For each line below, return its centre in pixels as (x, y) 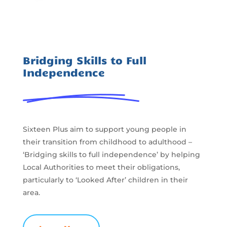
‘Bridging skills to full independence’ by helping (111, 154)
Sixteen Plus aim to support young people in (104, 129)
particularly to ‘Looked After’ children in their (105, 180)
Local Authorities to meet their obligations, (101, 167)
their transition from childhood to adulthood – (107, 142)
